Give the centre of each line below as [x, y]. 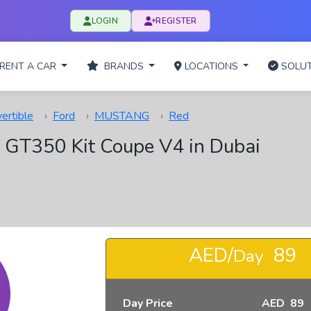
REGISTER [176, 21]
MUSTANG [122, 116]
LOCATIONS [211, 66]
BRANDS [122, 66]
